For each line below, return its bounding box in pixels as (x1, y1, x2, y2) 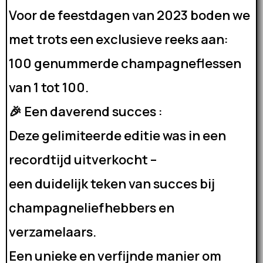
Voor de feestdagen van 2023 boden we (9, 6, 250, 24)
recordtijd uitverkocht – (9, 151, 157, 168)
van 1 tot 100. (9, 79, 89, 96)
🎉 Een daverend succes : (9, 103, 163, 120)
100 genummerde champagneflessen (9, 55, 241, 72)
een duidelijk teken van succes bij (9, 175, 215, 193)
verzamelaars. (9, 223, 96, 241)
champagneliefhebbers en (9, 199, 174, 217)
